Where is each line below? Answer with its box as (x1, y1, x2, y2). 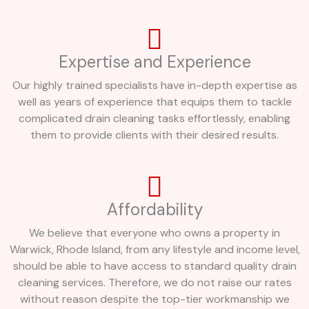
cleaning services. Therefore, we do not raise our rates (17, 275, 292, 290)
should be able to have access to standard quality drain (12, 259, 297, 274)
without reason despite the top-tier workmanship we (19, 292, 290, 307)
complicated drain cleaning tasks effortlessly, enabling (19, 111, 290, 126)
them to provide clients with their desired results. (30, 128, 279, 143)
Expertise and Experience (58, 51, 251, 73)
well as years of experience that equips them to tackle (17, 94, 292, 110)
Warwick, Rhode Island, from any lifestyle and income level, (9, 242, 300, 257)
